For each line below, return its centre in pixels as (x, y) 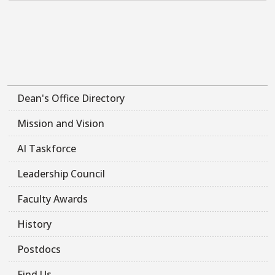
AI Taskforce (47, 148)
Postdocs (39, 249)
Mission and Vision (61, 123)
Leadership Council (61, 173)
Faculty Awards (52, 199)
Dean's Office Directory (71, 98)
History (34, 224)
